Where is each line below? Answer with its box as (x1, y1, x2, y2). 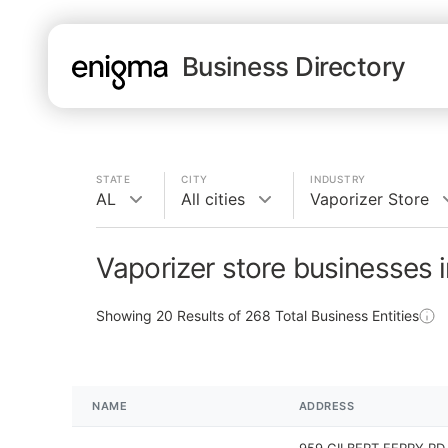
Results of (173, 307, 245, 324)
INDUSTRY (310, 173, 366, 185)
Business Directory (182, 50, 406, 82)
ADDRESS (298, 399, 355, 413)
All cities (181, 189, 245, 209)
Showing (96, 307, 156, 324)
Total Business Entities (271, 307, 419, 324)
